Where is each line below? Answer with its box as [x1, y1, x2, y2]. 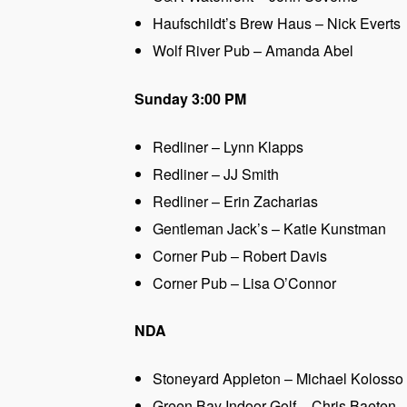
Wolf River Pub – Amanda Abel [153, 39, 353, 61]
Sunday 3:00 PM [134, 87, 246, 109]
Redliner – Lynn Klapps [153, 135, 303, 157]
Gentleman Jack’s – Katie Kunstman [153, 217, 386, 239]
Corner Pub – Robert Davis [153, 244, 327, 266]
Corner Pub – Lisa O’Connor [153, 272, 336, 293]
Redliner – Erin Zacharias [153, 190, 318, 212]
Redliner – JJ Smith [153, 163, 279, 184]
